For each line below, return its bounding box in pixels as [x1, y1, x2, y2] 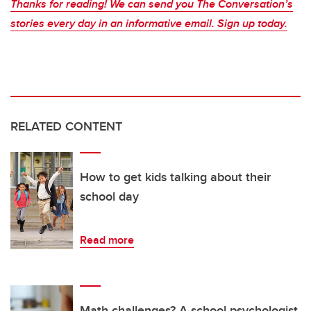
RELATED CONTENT [10, 117, 122, 136]
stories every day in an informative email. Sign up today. [10, 15, 287, 32]
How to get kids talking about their [80, 168, 271, 187]
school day [80, 187, 139, 206]
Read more [80, 232, 134, 249]
